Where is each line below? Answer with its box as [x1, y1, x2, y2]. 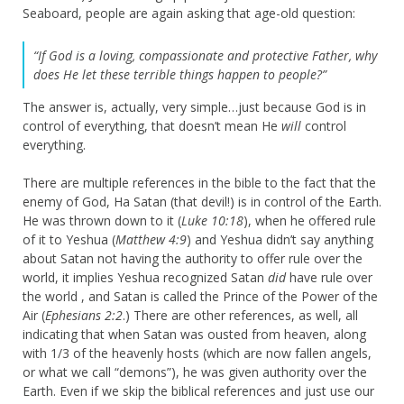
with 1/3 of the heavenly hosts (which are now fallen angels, [23, 344, 372, 362]
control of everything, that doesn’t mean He [23, 116, 281, 134]
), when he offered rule [243, 211, 376, 229]
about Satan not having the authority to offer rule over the [23, 249, 363, 267]
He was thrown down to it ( [23, 211, 181, 229]
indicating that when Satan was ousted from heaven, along [23, 325, 366, 343]
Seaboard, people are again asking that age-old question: [23, 4, 355, 22]
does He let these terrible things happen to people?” [33, 65, 326, 83]
